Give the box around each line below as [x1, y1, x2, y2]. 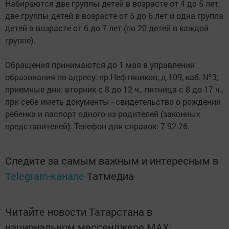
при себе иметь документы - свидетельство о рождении [5, 96, 221, 107]
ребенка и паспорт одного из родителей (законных [5, 108, 200, 120]
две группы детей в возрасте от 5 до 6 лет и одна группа [5, 10, 223, 21]
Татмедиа [87, 169, 134, 183]
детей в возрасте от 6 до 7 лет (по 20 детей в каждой [5, 22, 209, 34]
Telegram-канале [5, 169, 84, 183]
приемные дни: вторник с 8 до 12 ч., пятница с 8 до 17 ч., [5, 84, 223, 95]
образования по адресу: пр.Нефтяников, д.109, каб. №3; [5, 72, 219, 83]
